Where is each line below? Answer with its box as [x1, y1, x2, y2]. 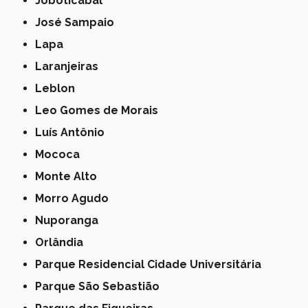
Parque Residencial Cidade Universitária [42, 258, 262, 272]
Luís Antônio [42, 126, 105, 140]
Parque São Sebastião [42, 280, 160, 294]
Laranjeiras [42, 60, 99, 74]
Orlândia [44, 236, 84, 250]
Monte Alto [44, 170, 98, 184]
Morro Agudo [44, 192, 109, 206]
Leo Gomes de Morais [42, 104, 159, 118]
